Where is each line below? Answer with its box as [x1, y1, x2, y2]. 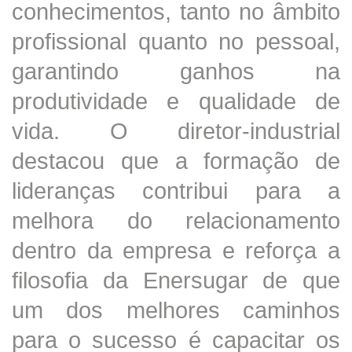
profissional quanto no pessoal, [12, 27, 340, 54]
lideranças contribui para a [12, 177, 340, 203]
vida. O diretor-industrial [12, 117, 340, 144]
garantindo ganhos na [12, 57, 340, 84]
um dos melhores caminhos [12, 296, 340, 323]
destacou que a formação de [12, 147, 340, 174]
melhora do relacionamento [12, 207, 340, 233]
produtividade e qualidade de [12, 87, 340, 114]
